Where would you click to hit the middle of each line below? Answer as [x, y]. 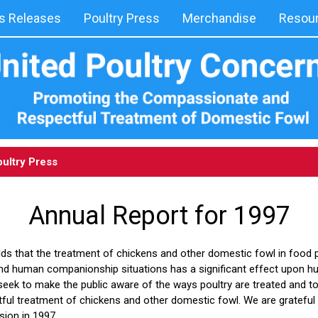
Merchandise [219, 18]
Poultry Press [122, 18]
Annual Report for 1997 [159, 215]
